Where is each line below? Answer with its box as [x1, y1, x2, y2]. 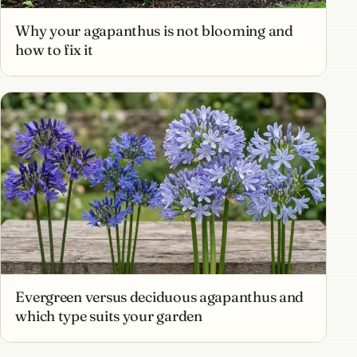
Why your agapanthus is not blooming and [15, 22, 293, 41]
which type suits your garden [15, 307, 202, 326]
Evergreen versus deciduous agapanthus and [15, 288, 304, 307]
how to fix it [15, 41, 93, 60]
